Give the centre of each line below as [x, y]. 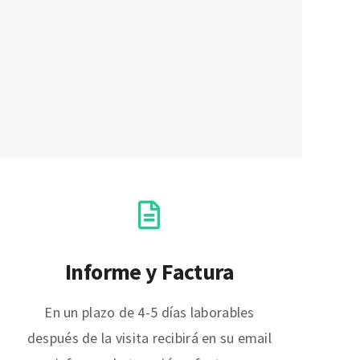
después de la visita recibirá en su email [149, 337]
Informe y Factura [149, 271]
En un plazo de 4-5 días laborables [149, 312]
